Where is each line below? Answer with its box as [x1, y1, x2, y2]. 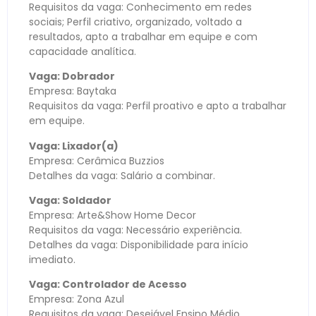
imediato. [29, 252, 75, 267]
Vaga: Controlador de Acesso [29, 277, 187, 292]
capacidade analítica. [29, 44, 136, 59]
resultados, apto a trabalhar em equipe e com [29, 29, 257, 44]
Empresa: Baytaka [29, 84, 116, 99]
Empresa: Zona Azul [29, 292, 124, 307]
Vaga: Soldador [29, 193, 111, 207]
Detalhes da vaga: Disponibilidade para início [29, 237, 248, 252]
